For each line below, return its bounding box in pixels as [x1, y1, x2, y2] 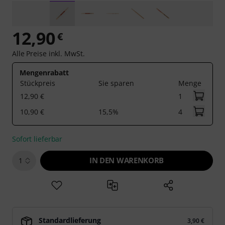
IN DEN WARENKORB [89, 155, 164, 165]
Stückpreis [20, 78, 55, 88]
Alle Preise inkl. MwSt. [12, 49, 85, 58]
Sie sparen [98, 78, 134, 88]
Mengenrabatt [20, 68, 69, 77]
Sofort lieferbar [12, 134, 63, 144]
